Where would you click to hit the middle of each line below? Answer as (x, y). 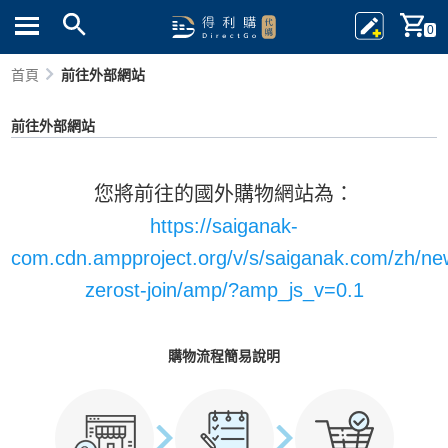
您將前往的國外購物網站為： (224, 194)
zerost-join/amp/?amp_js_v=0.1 (224, 290)
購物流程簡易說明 (224, 356)
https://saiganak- (224, 226)
